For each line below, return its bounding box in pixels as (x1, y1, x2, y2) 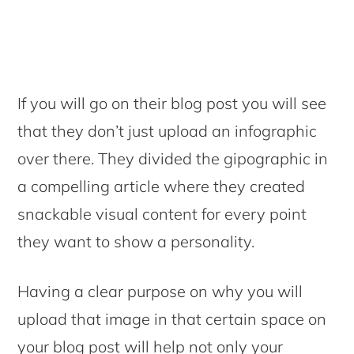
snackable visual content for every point (17, 204, 307, 224)
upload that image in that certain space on (17, 309, 327, 330)
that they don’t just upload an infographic (17, 121, 318, 141)
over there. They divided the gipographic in (17, 149, 329, 169)
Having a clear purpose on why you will (17, 281, 303, 302)
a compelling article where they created (17, 176, 306, 197)
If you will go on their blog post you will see (17, 93, 327, 114)
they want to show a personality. (17, 232, 255, 252)
